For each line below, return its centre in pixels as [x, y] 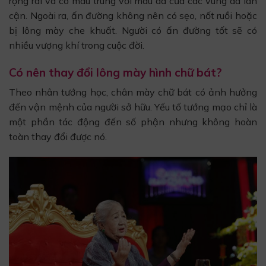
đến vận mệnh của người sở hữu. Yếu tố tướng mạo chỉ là [133, 107]
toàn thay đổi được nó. [58, 137]
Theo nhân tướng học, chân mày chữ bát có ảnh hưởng [133, 92]
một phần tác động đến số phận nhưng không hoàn [133, 122]
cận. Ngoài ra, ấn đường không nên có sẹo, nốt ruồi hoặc [133, 15]
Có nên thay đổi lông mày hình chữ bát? [115, 72]
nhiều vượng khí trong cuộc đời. [77, 45]
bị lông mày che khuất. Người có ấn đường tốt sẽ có [133, 30]
